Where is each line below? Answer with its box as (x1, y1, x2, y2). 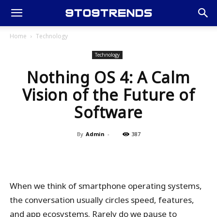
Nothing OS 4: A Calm (27, 67, 190, 88)
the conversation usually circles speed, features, (10, 194, 194, 205)
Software (74, 102, 143, 123)
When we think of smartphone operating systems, (10, 180, 202, 191)
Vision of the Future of (22, 84, 195, 105)
